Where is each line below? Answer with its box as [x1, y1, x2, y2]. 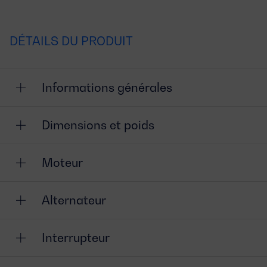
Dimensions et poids [42, 118, 154, 132]
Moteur [42, 156, 83, 170]
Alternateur [42, 193, 106, 207]
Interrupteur [42, 231, 110, 245]
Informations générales [42, 80, 172, 95]
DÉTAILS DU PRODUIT [10, 34, 133, 48]
